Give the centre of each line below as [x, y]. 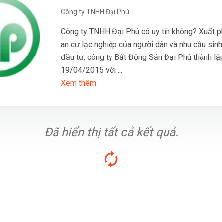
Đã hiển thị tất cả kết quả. [111, 132]
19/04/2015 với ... [92, 70]
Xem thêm [79, 83]
